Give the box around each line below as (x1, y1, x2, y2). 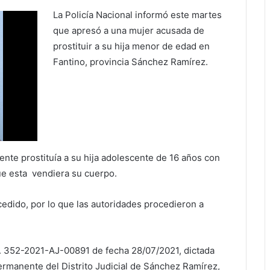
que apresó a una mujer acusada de (53, 25, 205, 37)
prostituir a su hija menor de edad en (53, 40, 210, 52)
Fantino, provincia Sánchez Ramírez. (53, 56, 209, 68)
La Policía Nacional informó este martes (53, 9, 222, 21)
